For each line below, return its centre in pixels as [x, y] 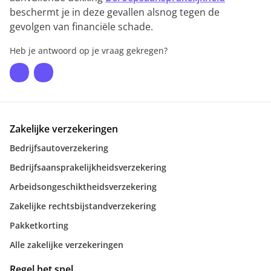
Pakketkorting [39, 225]
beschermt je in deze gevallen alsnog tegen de [115, 12]
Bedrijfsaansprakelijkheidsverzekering [88, 167]
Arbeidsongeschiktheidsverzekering [83, 187]
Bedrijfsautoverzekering [59, 148]
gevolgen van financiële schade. [83, 27]
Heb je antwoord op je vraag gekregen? [89, 51]
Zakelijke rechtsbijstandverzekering [83, 206]
